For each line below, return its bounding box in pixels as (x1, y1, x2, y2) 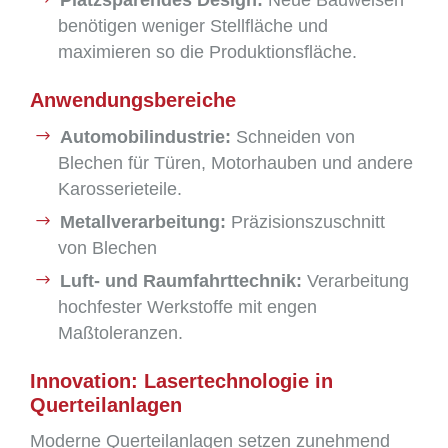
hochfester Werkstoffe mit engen (58, 297, 317, 317)
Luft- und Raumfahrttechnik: (60, 271, 302, 291)
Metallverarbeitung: (60, 212, 226, 232)
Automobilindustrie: (60, 127, 231, 147)
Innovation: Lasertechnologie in (30, 370, 333, 392)
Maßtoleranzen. (58, 323, 183, 343)
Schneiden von (231, 127, 355, 147)
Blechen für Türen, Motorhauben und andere (58, 153, 413, 173)
